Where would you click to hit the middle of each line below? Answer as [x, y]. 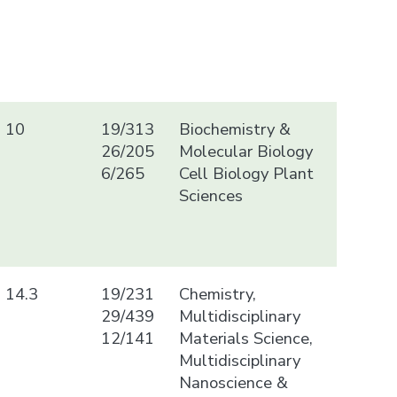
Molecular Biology [245, 151]
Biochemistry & [234, 128]
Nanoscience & [233, 382]
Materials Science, [245, 338]
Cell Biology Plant [246, 173]
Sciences [210, 195]
